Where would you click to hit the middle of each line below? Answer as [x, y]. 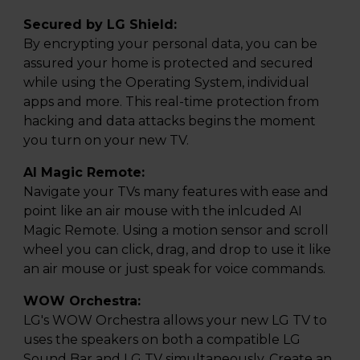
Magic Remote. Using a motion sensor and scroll [176, 230]
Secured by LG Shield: [100, 24]
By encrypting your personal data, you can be [170, 43]
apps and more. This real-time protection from [171, 101]
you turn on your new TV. [106, 140]
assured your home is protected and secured [168, 63]
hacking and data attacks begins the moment [170, 121]
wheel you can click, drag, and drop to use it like [177, 249]
